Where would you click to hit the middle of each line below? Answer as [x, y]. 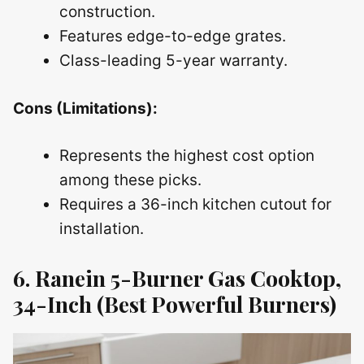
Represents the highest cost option [187, 156]
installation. [102, 229]
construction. [107, 12]
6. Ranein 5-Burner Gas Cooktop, [177, 277]
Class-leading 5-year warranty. [173, 61]
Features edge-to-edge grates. [173, 36]
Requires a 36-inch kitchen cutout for [195, 204]
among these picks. [130, 180]
